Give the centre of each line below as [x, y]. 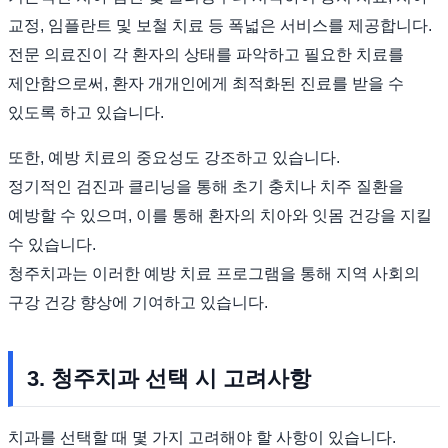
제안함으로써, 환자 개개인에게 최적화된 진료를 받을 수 [206, 83]
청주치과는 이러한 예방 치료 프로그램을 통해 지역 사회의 [214, 273]
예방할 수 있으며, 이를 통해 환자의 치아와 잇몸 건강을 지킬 [220, 215]
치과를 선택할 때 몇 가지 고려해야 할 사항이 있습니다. [202, 437]
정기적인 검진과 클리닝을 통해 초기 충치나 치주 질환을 [206, 186]
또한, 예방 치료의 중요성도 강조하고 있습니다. [174, 157]
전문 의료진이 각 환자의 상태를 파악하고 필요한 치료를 [206, 54]
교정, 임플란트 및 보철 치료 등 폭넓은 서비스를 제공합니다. [220, 25]
